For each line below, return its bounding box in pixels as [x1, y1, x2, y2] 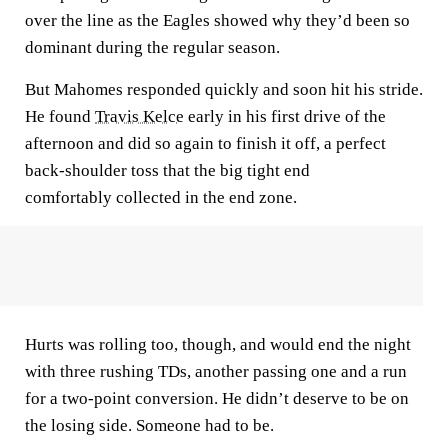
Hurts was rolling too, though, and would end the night [25, 334, 411, 354]
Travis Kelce [95, 106, 184, 126]
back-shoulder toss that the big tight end [25, 160, 310, 180]
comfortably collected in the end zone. [25, 187, 297, 207]
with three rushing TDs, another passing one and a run [25, 361, 407, 381]
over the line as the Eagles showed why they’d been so [25, 10, 410, 30]
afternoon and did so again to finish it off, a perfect [25, 133, 386, 153]
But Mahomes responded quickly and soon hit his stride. [25, 79, 423, 99]
